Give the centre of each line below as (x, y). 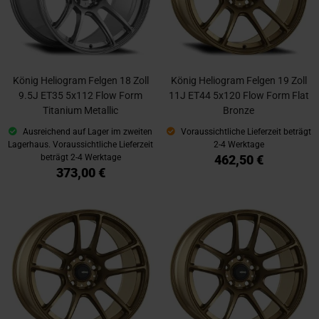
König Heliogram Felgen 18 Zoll (80, 81)
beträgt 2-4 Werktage (80, 158)
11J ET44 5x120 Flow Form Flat (239, 96)
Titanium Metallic (80, 111)
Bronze (239, 111)
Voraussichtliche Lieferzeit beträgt (245, 132)
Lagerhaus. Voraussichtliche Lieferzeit (80, 145)
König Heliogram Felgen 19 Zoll (239, 81)
